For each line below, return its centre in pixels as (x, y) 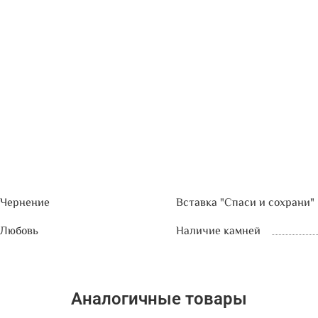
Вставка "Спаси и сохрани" (245, 204)
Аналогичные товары (159, 298)
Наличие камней (218, 232)
